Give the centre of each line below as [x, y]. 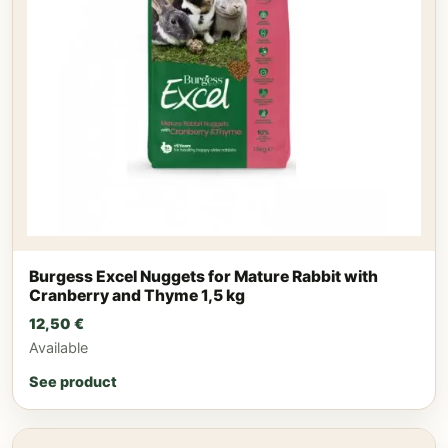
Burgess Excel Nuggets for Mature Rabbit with [203, 276]
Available [58, 348]
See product [73, 382]
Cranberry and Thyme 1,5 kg [137, 295]
